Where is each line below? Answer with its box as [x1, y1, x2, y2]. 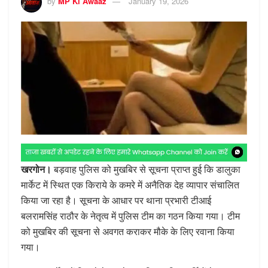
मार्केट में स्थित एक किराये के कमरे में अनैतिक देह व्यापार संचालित [21, 177, 239, 191]
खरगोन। [21, 162, 54, 176]
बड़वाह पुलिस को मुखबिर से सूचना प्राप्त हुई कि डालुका [54, 162, 240, 176]
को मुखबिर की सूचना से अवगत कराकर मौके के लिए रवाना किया [21, 224, 234, 238]
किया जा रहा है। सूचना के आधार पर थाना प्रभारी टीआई [21, 193, 211, 207]
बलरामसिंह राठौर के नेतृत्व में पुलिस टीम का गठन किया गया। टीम [21, 208, 240, 223]
